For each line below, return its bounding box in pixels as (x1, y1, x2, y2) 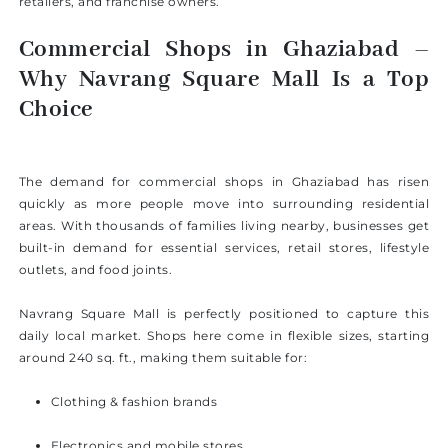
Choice (18, 95, 94, 126)
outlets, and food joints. (18, 262, 173, 278)
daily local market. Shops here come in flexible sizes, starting (18, 328, 430, 344)
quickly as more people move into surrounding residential (18, 196, 430, 212)
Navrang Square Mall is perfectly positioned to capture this (18, 306, 430, 322)
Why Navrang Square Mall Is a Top (18, 65, 430, 96)
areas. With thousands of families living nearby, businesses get (18, 218, 430, 234)
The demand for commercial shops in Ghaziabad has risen (18, 174, 430, 190)
